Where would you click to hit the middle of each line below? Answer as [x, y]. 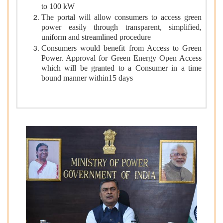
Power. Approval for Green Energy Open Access [121, 59]
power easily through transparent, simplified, [121, 28]
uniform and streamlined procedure [96, 38]
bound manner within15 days [87, 79]
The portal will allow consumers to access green [121, 17]
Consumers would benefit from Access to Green [121, 48]
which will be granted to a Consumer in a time [121, 69]
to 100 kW [58, 7]
